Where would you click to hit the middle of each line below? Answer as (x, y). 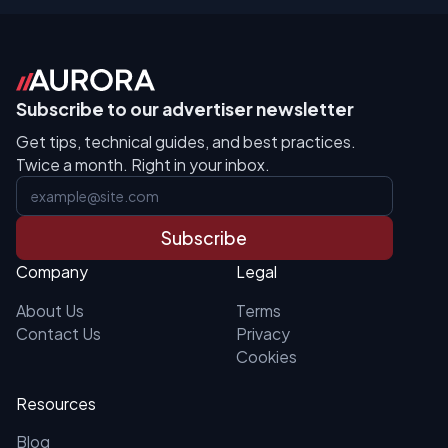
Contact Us (58, 333)
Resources (55, 403)
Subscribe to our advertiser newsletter (184, 108)
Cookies (266, 356)
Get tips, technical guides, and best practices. (185, 141)
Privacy (262, 333)
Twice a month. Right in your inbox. (142, 164)
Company (51, 272)
